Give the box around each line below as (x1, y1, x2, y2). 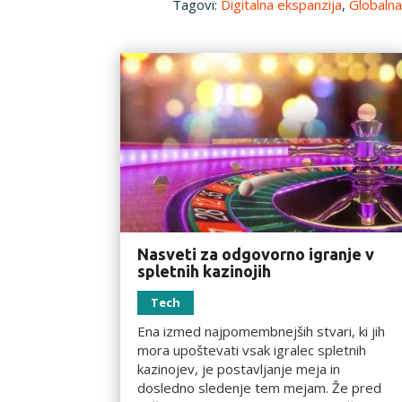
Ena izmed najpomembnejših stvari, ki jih (137, 321, 386, 340)
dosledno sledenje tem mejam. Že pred (137, 378, 382, 397)
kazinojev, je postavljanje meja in (137, 359, 341, 378)
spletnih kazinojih (137, 261, 272, 280)
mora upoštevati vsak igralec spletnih (137, 340, 367, 359)
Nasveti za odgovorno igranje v (137, 244, 375, 263)
